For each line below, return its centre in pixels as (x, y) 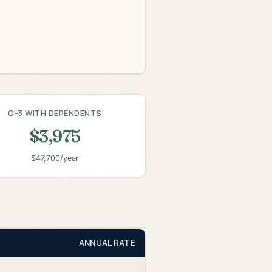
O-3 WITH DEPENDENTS (55, 113)
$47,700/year (55, 158)
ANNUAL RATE (107, 243)
